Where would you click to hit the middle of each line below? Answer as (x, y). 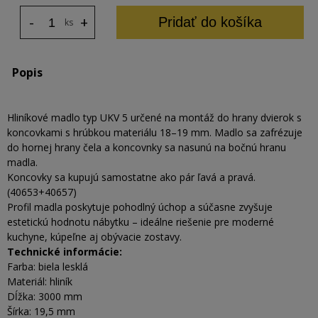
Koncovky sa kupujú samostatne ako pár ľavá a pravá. (131, 177)
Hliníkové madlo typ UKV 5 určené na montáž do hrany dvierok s (154, 117)
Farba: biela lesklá (48, 267)
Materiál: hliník (40, 281)
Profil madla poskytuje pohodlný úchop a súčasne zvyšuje (140, 207)
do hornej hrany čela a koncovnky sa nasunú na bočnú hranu (147, 147)
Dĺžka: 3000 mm (45, 296)
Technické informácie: (65, 252)
